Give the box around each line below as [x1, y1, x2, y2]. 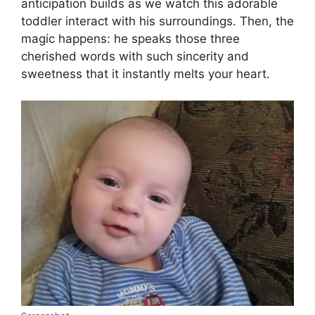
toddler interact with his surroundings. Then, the [21, 13, 294, 28]
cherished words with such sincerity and [21, 49, 249, 63]
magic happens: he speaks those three [21, 31, 240, 46]
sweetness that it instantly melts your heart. [21, 66, 270, 81]
